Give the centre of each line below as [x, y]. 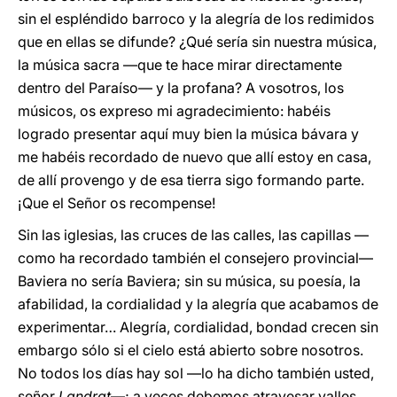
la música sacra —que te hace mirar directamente [180, 65]
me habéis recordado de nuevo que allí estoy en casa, [195, 157]
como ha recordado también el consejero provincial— [195, 258]
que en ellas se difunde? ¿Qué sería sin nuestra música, [197, 42]
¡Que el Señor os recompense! [117, 203]
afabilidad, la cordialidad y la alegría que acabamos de [198, 304]
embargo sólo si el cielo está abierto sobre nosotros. [191, 350]
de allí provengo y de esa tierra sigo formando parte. [191, 180]
